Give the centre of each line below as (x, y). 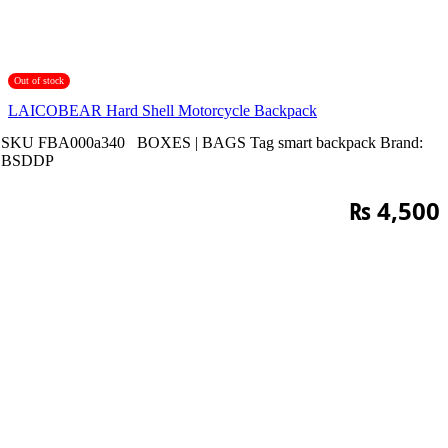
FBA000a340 (83, 142)
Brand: (401, 142)
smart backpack (327, 142)
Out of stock (39, 81)
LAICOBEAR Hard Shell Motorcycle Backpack (162, 111)
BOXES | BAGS (191, 142)
